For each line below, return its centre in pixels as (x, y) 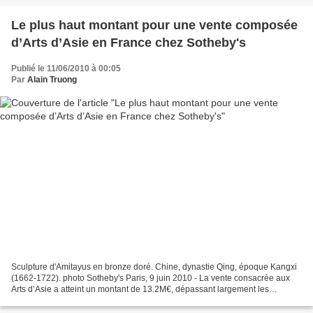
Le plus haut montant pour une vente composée (154, 26)
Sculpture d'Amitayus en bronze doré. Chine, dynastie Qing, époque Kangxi (154, 267)
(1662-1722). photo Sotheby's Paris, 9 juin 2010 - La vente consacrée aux (151, 278)
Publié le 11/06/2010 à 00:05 (66, 69)
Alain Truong (52, 80)
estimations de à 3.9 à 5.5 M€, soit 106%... (91, 300)
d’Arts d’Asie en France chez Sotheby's (129, 43)
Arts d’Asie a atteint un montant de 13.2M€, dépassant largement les (140, 289)
